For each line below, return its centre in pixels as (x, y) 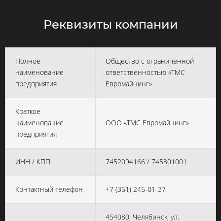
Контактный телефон (49, 189)
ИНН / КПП (33, 162)
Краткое (28, 111)
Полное (28, 61)
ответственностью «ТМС (145, 72)
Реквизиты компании (110, 24)
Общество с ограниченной (150, 61)
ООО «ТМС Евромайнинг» (147, 123)
